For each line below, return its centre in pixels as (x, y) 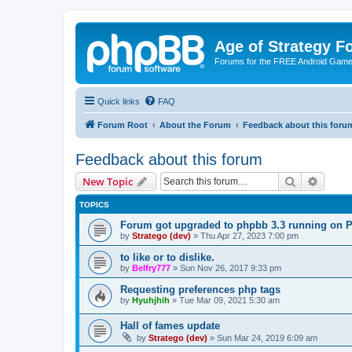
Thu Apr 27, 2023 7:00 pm (249, 235)
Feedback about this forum (169, 159)
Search (313, 180)
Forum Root (123, 125)
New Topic (108, 181)
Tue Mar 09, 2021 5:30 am (229, 300)
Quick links (119, 101)
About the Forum (195, 125)
